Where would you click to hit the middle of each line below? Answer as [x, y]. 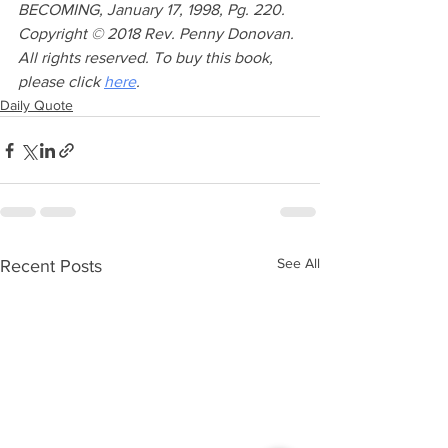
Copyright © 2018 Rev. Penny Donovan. [158, 34]
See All [298, 263]
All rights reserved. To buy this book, [147, 58]
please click [61, 82]
